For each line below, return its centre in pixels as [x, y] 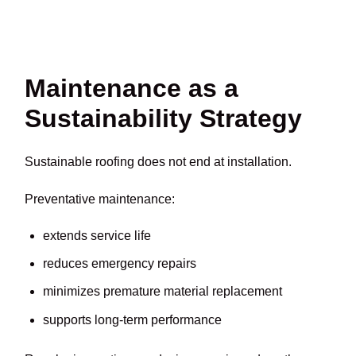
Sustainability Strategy [164, 118]
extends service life [97, 236]
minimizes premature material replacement [162, 292]
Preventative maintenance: [100, 199]
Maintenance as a [132, 88]
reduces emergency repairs [119, 264]
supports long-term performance [132, 319]
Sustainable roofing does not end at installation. [159, 162]
